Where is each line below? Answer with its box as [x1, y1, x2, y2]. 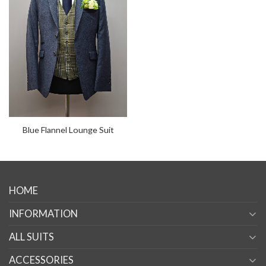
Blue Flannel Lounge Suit [22, 124, 114, 135]
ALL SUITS [9, 230, 54, 243]
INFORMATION [9, 207, 78, 220]
